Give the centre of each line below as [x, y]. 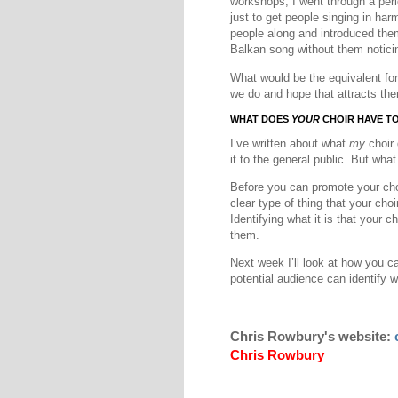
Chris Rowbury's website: [312, 336]
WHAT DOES [261, 119]
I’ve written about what [290, 144]
